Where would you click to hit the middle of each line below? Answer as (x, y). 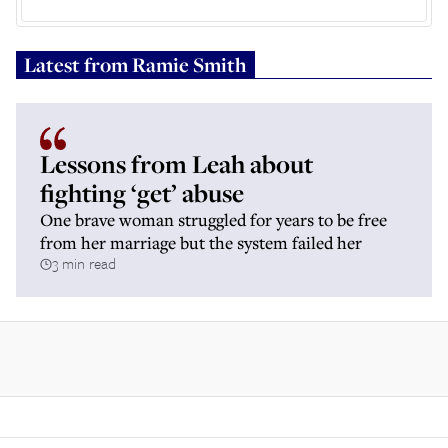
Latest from (78, 64)
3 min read (84, 263)
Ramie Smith (189, 64)
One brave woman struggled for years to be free (213, 219)
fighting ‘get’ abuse (142, 193)
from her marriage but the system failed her (201, 242)
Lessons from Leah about (176, 164)
